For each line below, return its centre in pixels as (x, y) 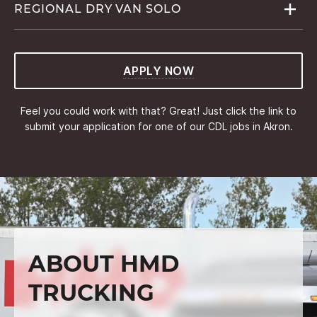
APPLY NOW (158, 70)
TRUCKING (91, 292)
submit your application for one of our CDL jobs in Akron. (158, 126)
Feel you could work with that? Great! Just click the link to (158, 110)
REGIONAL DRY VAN (80, 8)
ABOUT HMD (104, 263)
